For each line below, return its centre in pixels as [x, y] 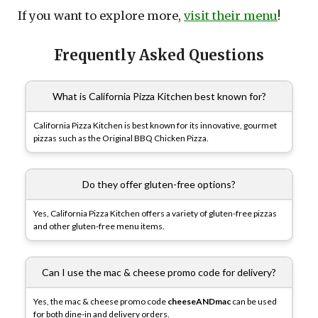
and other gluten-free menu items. [99, 226]
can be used [254, 301]
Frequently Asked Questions [159, 55]
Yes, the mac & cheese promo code [100, 301]
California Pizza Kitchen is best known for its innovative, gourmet [155, 125]
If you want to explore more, [101, 15]
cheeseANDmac [199, 301]
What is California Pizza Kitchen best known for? [159, 96]
